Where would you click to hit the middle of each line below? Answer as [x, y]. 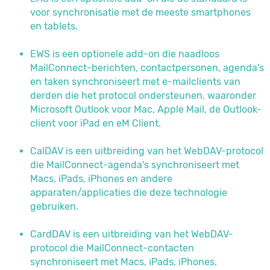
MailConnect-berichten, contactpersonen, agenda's [147, 68]
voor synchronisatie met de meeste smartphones [140, 12]
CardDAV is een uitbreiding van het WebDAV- [132, 234]
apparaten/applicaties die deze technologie [129, 193]
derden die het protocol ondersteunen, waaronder [143, 96]
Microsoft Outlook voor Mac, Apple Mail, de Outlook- [146, 109]
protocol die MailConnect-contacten [112, 248]
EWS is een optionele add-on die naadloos [125, 54]
